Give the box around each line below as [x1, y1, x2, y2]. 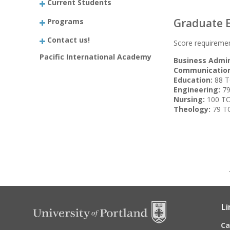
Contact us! [47, 34, 90, 45]
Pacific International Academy [40, 51, 152, 62]
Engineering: [174, 85, 221, 94]
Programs [47, 16, 84, 26]
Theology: [174, 104, 211, 114]
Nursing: [174, 94, 205, 104]
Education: [174, 75, 213, 85]
